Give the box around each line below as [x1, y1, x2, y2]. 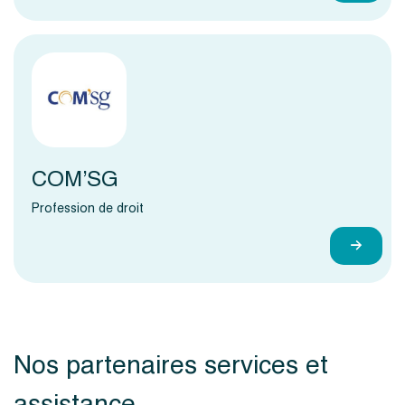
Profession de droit [32, 197, 144, 219]
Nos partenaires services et [14, 344, 328, 385]
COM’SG [32, 161, 118, 197]
